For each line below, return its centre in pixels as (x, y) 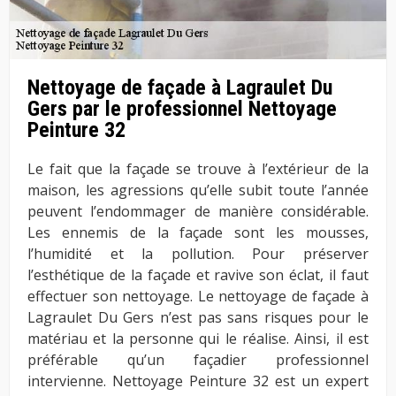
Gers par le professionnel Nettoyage (182, 109)
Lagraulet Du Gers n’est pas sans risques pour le (198, 318)
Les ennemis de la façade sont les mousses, (198, 233)
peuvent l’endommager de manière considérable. (198, 212)
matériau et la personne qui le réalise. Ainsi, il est (198, 339)
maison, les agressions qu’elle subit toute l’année (198, 190)
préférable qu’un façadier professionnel (198, 360)
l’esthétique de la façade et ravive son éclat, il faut (198, 275)
